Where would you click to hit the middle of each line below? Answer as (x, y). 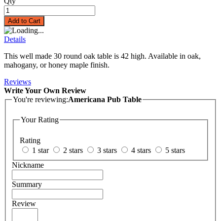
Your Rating (40, 120)
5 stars (175, 150)
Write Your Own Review (45, 90)
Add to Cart (24, 21)
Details (15, 39)
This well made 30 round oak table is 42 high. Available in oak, (102, 56)
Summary (27, 184)
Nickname (28, 165)
